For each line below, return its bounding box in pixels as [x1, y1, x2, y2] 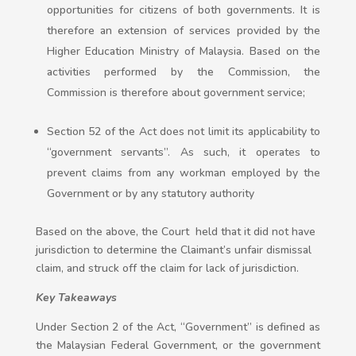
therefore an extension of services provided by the [46, 23, 321, 39]
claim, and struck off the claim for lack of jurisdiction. [35, 261, 299, 277]
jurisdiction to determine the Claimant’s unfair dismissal [35, 242, 311, 258]
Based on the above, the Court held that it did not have [35, 224, 315, 240]
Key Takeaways [35, 290, 117, 306]
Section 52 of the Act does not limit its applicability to [46, 124, 321, 140]
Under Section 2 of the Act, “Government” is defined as [35, 319, 321, 335]
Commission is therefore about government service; [46, 85, 305, 101]
